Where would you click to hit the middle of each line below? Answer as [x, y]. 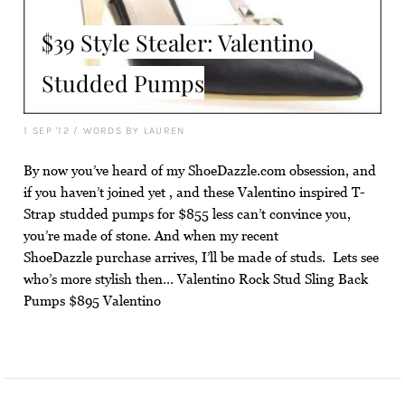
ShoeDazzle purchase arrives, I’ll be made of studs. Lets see [202, 257]
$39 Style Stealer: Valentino [178, 42]
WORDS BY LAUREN [134, 130]
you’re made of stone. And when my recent [151, 235]
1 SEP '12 [47, 130]
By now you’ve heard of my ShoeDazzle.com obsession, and [200, 170]
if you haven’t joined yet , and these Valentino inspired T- [195, 192]
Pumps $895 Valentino [93, 300]
